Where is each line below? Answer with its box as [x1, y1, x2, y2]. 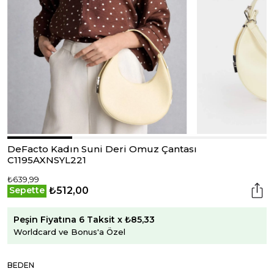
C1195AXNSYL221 [7, 154, 86, 166]
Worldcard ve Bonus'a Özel [13, 226, 125, 237]
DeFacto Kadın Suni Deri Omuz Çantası [7, 143, 197, 155]
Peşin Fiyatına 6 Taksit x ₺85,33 [13, 213, 155, 225]
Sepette [9, 185, 45, 196]
